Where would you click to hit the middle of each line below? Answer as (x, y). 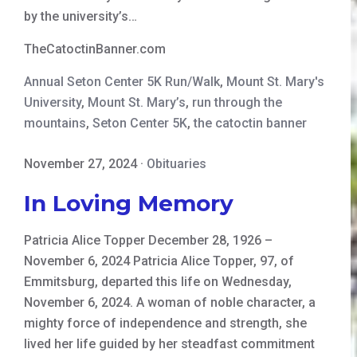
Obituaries (177, 163)
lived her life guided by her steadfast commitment (169, 343)
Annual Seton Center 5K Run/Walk (122, 81)
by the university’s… (80, 16)
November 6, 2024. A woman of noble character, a (170, 302)
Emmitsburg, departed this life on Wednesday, (158, 281)
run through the (237, 102)
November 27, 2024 (80, 163)
